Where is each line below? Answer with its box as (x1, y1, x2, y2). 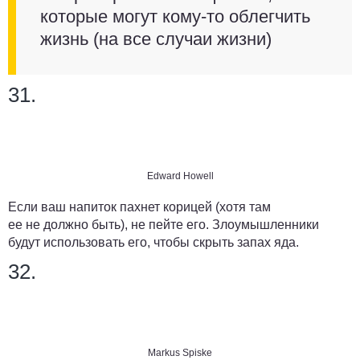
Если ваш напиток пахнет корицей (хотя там (8, 199, 271, 214)
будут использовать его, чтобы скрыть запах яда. (8, 235, 299, 249)
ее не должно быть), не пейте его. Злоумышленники (8, 217, 319, 231)
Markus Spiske (148, 346, 212, 358)
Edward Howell (146, 170, 214, 182)
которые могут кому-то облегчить (40, 6, 310, 27)
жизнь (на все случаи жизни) (40, 28, 272, 49)
